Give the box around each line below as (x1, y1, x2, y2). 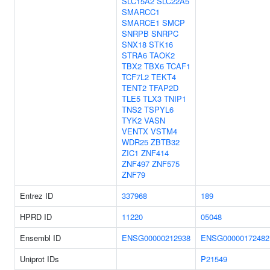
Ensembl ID (20, 232, 61, 243)
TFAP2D (149, 82, 178, 93)
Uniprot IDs (20, 253, 59, 265)
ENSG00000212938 (122, 232, 190, 243)
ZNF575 (152, 158, 180, 169)
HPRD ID (20, 211, 52, 222)
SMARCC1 (122, 6, 160, 17)
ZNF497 (122, 158, 149, 169)
